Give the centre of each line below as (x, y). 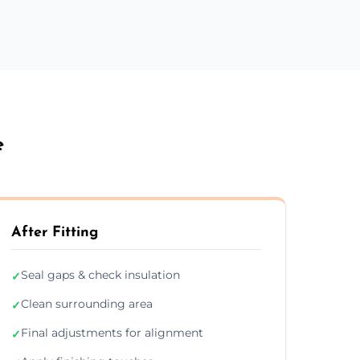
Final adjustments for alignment (112, 332)
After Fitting (54, 232)
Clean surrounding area (86, 303)
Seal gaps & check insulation (100, 274)
